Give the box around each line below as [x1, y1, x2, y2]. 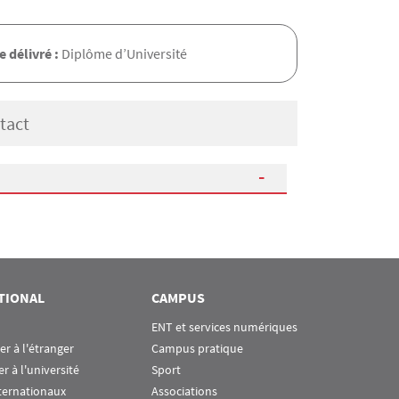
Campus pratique [151, 340, 243, 357]
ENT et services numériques [151, 319, 297, 336]
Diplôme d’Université [61, 45, 188, 62]
